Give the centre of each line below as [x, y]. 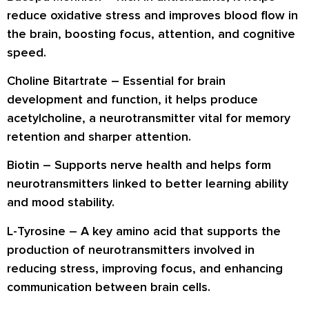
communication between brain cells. [109, 287]
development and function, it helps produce [132, 99]
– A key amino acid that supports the [173, 231]
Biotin [23, 165]
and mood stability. [61, 202]
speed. [27, 52]
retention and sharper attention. [99, 136]
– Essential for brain [167, 80]
